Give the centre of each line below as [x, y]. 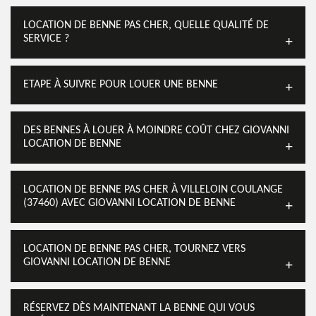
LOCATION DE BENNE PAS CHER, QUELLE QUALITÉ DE [146, 25]
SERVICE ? [46, 39]
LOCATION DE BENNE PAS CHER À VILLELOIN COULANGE [153, 190]
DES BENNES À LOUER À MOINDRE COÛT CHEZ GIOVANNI [156, 130]
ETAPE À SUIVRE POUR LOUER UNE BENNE [121, 85]
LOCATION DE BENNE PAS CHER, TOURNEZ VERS [134, 249]
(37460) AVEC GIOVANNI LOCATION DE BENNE [129, 203]
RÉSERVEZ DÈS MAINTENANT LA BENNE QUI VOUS [139, 308]
